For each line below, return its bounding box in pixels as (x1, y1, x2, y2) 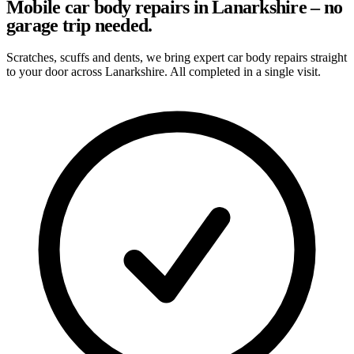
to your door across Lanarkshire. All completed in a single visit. (6, 64, 321, 78)
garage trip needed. (6, 14, 153, 36)
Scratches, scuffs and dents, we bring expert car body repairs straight (6, 50, 347, 64)
